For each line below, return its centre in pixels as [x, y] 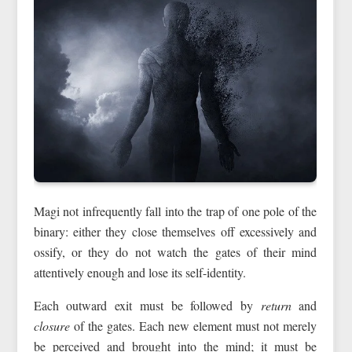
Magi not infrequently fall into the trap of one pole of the [175, 211]
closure [51, 325]
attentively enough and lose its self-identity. [139, 272]
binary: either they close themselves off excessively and [175, 231]
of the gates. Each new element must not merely [193, 325]
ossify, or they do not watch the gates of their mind [175, 251]
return [276, 305]
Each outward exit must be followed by [147, 305]
